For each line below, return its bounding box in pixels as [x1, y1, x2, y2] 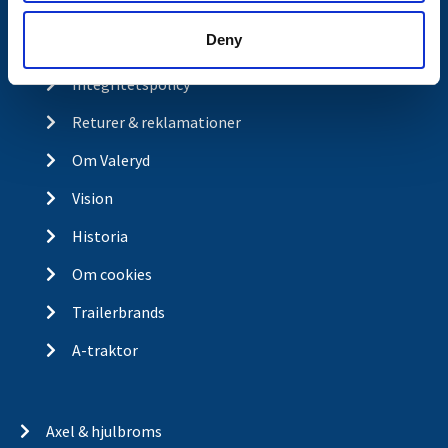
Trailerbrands [71, 302, 165, 322]
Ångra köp [71, 36, 142, 56]
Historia [71, 226, 128, 246]
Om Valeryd [71, 150, 150, 170]
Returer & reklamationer [71, 112, 241, 132]
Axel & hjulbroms [45, 421, 162, 442]
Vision [71, 188, 113, 208]
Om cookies [71, 264, 152, 284]
